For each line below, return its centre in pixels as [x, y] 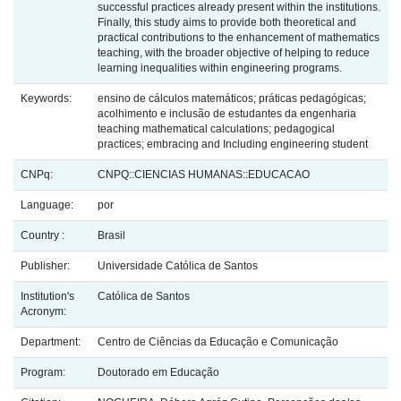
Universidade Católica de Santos [178, 266]
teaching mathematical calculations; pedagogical [216, 129]
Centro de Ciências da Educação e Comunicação [218, 342]
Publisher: [47, 266]
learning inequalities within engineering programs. [220, 68]
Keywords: [47, 99]
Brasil [111, 236]
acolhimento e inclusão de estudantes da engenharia [227, 114]
